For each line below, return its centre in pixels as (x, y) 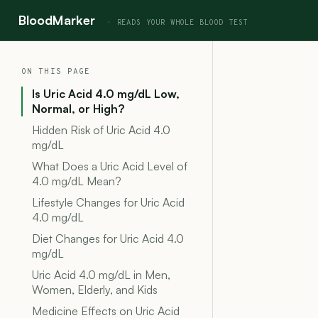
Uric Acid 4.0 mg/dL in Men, (101, 275)
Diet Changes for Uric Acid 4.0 (108, 238)
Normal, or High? (78, 109)
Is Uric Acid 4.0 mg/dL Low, (106, 94)
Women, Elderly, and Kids (95, 290)
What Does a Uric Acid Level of (110, 166)
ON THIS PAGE (56, 72)
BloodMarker (57, 20)
